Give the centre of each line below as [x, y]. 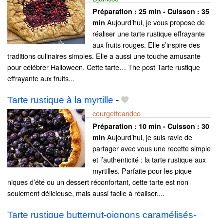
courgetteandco [117, 113]
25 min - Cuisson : [170, 11]
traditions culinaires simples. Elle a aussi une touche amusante [104, 55]
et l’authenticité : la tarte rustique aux [149, 159]
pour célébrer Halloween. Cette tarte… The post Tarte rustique [104, 67]
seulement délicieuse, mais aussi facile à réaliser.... [86, 193]
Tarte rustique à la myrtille [60, 100]
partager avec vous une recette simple [152, 148]
